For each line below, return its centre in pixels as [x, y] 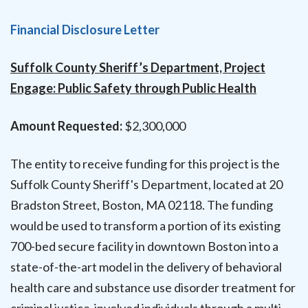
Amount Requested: [66, 126]
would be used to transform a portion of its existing [145, 226]
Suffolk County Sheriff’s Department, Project [138, 67]
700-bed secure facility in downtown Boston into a [144, 246]
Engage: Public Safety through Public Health [133, 88]
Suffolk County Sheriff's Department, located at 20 [146, 185]
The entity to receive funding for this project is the [145, 164]
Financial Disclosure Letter [85, 29]
